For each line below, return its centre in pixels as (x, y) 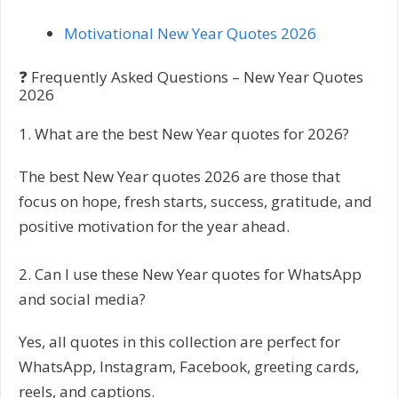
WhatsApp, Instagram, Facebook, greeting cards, (189, 366)
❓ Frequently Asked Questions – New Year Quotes (191, 77)
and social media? (82, 298)
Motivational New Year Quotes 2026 (190, 33)
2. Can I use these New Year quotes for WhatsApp (190, 274)
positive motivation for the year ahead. (154, 227)
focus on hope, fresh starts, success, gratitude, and (195, 202)
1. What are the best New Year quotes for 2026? (184, 134)
